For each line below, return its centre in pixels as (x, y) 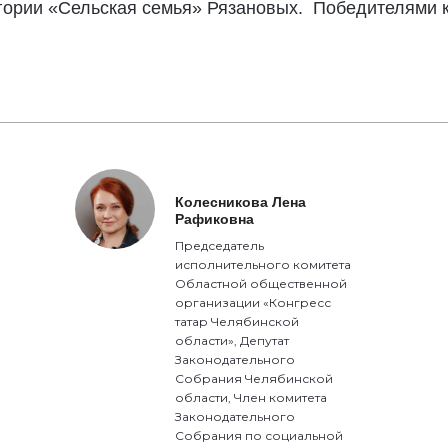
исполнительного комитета (263, 264)
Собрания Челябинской (254, 378)
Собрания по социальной (259, 435)
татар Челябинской (237, 321)
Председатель (220, 245)
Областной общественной (261, 283)
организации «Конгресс (253, 302)
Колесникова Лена (241, 202)
